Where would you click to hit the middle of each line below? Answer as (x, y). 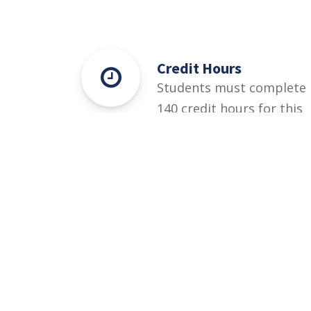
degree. (179, 129)
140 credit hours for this (230, 108)
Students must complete (232, 87)
